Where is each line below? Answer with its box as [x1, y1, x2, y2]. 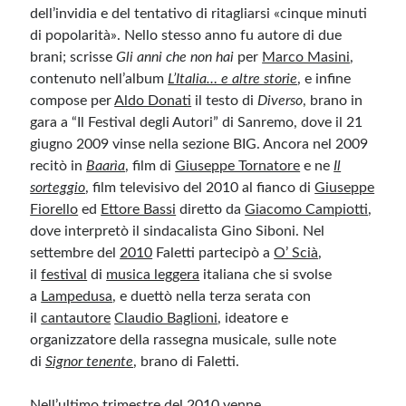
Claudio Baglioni [114, 311, 218, 325]
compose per [30, 93, 115, 108]
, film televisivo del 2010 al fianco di [85, 180, 315, 195]
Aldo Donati [114, 93, 192, 108]
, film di [125, 159, 176, 173]
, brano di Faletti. [133, 354, 240, 369]
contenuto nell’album [30, 72, 169, 86]
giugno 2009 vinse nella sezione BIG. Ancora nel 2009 [30, 137, 369, 151]
